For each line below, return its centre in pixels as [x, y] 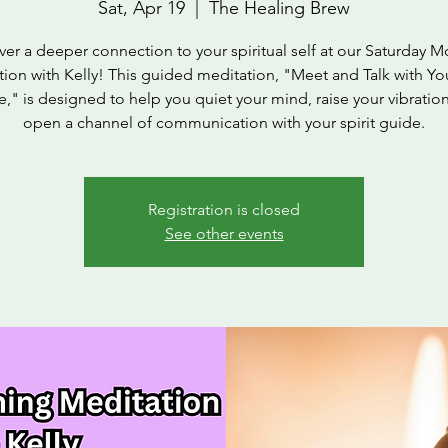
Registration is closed [224, 209]
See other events [224, 233]
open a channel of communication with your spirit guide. [224, 122]
